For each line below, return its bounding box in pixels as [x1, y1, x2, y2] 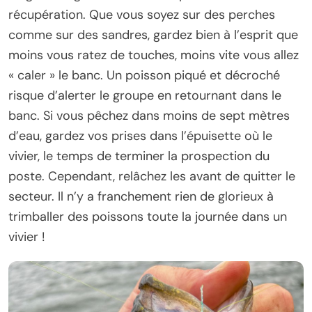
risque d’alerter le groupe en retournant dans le [8, 87, 281, 104]
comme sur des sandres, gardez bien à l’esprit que [8, 26, 298, 44]
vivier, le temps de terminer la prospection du [8, 148, 270, 165]
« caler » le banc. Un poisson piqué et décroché [8, 67, 280, 84]
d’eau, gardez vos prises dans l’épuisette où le [8, 127, 272, 145]
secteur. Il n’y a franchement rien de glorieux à [8, 188, 274, 205]
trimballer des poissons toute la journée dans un [8, 208, 287, 226]
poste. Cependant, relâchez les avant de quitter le [8, 168, 295, 185]
